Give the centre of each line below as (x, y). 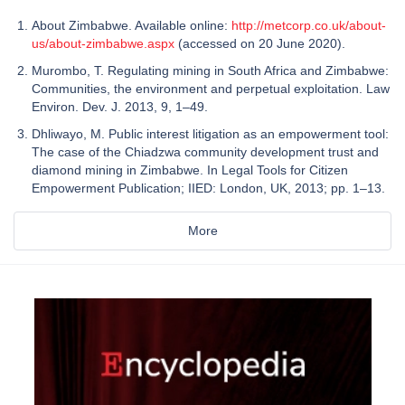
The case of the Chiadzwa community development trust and (205, 151)
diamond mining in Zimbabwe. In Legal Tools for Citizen (190, 170)
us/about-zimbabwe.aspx (103, 43)
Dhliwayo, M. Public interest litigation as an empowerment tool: (210, 133)
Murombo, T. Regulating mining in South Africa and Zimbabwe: (210, 70)
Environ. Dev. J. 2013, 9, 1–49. (120, 106)
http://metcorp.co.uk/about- (309, 25)
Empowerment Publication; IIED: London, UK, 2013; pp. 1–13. (208, 188)
